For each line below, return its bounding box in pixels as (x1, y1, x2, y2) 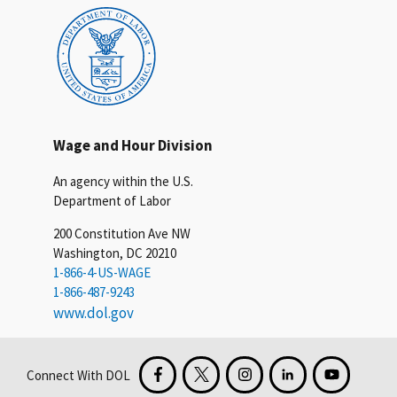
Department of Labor (53, 192, 171, 210)
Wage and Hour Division (53, 136, 213, 156)
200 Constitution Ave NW (53, 225, 191, 243)
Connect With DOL (27, 366, 130, 384)
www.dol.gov (53, 303, 134, 323)
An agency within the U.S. (53, 173, 193, 191)
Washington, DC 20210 (53, 245, 176, 262)
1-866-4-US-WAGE (53, 264, 151, 282)
